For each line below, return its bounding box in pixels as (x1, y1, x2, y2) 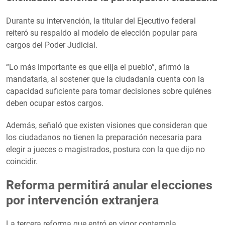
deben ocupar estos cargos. (6, 98, 103, 108)
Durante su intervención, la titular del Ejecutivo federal (6, 16, 196, 26)
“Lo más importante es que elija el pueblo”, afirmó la (6, 62, 190, 72)
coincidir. (6, 156, 38, 166)
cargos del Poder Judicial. (6, 40, 97, 50)
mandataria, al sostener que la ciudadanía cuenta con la (6, 74, 204, 84)
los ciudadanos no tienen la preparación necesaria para (6, 132, 202, 142)
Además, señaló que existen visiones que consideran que (6, 120, 207, 130)
